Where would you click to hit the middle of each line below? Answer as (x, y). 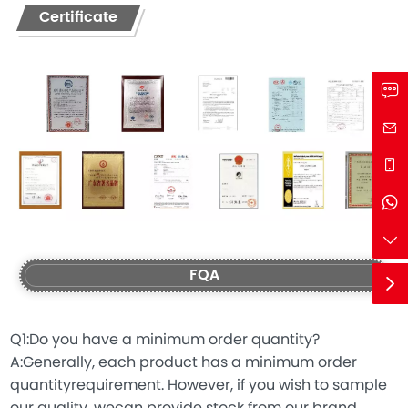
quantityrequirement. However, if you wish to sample (199, 386)
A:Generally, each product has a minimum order (184, 363)
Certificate (79, 17)
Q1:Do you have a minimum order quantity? (165, 340)
